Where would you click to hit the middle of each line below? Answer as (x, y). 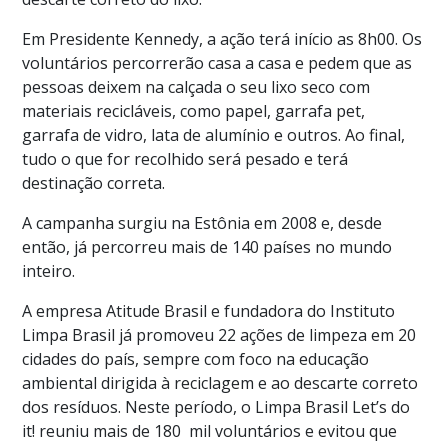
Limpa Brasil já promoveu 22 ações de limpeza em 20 (219, 334)
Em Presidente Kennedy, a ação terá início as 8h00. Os (222, 38)
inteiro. (49, 270)
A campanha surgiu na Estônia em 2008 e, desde (202, 222)
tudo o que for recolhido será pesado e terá (185, 158)
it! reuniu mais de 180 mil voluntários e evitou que (210, 430)
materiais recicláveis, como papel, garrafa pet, (194, 110)
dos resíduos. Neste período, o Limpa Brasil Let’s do (216, 406)
